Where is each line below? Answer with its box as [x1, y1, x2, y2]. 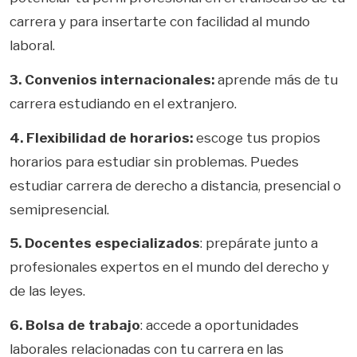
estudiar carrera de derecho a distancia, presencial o [10, 177, 341, 194]
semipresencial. [10, 201, 109, 218]
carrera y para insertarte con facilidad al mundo [10, 14, 310, 30]
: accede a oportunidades [140, 316, 299, 333]
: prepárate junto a [200, 235, 318, 252]
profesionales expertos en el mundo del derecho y [10, 259, 329, 276]
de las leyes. [10, 283, 85, 300]
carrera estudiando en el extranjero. [10, 95, 237, 112]
